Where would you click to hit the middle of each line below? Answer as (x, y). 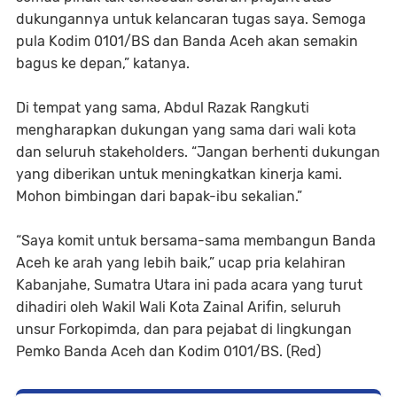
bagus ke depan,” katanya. (103, 63)
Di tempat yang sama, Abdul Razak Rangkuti (163, 107)
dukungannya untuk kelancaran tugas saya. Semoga (191, 19)
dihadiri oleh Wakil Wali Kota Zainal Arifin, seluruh (179, 307)
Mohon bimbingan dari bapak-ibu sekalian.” (159, 196)
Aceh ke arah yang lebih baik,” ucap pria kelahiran (181, 262)
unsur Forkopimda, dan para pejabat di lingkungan (184, 329)
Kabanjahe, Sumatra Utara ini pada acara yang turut (189, 284)
